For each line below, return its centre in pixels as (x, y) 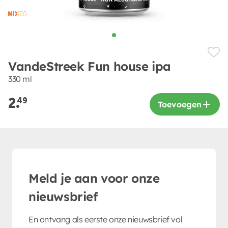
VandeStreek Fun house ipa (90, 66)
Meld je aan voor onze (94, 178)
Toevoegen (180, 104)
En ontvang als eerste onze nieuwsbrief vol (106, 219)
